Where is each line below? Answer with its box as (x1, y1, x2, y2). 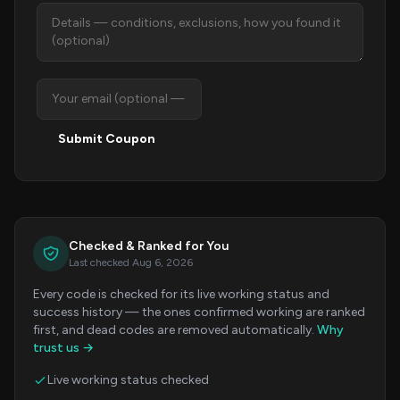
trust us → (33, 340, 94, 355)
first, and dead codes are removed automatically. (33, 322, 317, 337)
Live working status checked (47, 372, 209, 387)
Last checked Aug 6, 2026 (69, 256, 193, 269)
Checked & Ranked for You (69, 238, 229, 254)
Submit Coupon (58, 131, 155, 146)
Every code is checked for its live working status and (33, 287, 329, 302)
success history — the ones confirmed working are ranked (33, 304, 365, 320)
